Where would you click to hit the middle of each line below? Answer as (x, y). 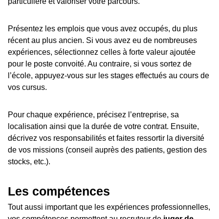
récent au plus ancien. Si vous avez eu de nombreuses (102, 41)
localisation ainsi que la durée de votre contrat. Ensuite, (103, 127)
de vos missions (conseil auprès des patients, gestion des (107, 150)
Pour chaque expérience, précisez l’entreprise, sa (93, 115)
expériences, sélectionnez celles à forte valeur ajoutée (102, 52)
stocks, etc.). (29, 162)
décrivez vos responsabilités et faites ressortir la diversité (106, 138)
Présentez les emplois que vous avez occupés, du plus (103, 29)
